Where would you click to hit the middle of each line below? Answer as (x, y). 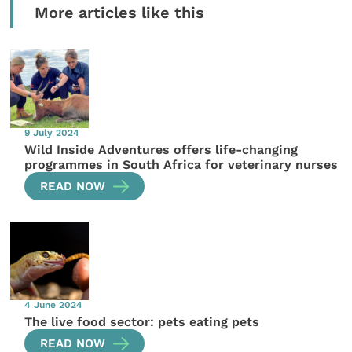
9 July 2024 (52, 133)
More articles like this (119, 13)
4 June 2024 (54, 304)
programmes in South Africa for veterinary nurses (181, 164)
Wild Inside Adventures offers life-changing (161, 149)
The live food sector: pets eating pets (142, 321)
